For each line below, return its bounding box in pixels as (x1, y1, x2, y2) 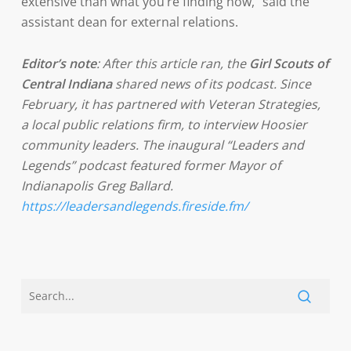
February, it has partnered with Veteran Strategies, (20, 96, 320, 113)
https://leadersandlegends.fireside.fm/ (20, 197, 248, 215)
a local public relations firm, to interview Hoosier (20, 116, 307, 133)
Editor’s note (20, 55, 96, 72)
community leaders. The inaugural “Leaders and (20, 136, 304, 154)
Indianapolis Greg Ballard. (20, 177, 173, 194)
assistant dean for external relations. (20, 13, 238, 31)
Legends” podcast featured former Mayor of (20, 157, 280, 174)
